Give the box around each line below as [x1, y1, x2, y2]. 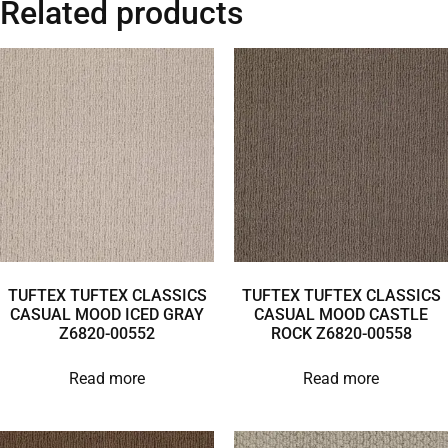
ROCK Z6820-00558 [270, 323, 412, 343]
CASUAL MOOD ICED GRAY [10, 304, 204, 324]
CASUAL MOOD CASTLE [254, 304, 428, 324]
